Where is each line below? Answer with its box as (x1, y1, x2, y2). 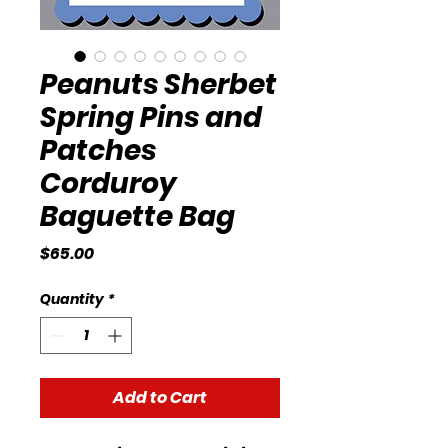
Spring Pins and (40, 97, 262, 137)
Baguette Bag (40, 196, 235, 236)
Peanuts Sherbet (40, 64, 277, 104)
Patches (40, 130, 156, 170)
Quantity (40, 288, 104, 309)
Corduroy (40, 163, 177, 203)
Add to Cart (113, 385, 207, 409)
